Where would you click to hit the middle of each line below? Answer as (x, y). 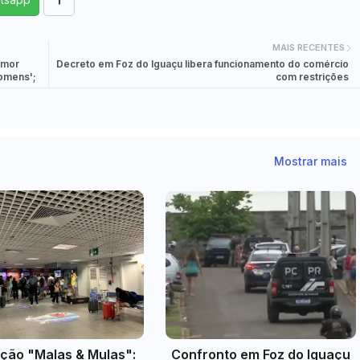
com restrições (312, 76)
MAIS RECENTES (308, 48)
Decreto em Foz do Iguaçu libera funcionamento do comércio (202, 63)
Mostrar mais (310, 162)
